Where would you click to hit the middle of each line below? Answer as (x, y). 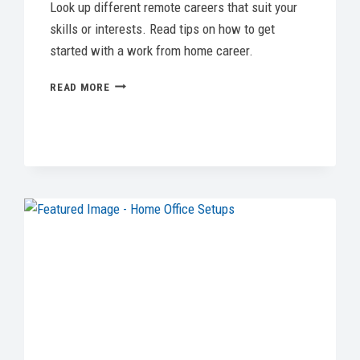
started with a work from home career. (152, 50)
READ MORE (80, 86)
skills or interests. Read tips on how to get (163, 29)
